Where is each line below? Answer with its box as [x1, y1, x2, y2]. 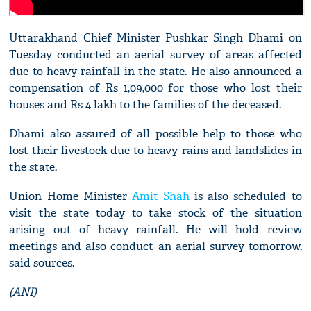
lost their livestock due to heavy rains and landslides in [9, 143, 302, 158]
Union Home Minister [9, 189, 132, 204]
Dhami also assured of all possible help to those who [9, 126, 302, 142]
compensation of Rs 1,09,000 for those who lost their [9, 81, 302, 96]
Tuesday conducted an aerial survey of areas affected [9, 47, 302, 62]
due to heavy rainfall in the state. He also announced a [9, 64, 302, 79]
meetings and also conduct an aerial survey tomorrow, [9, 239, 302, 254]
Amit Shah [131, 189, 190, 204]
